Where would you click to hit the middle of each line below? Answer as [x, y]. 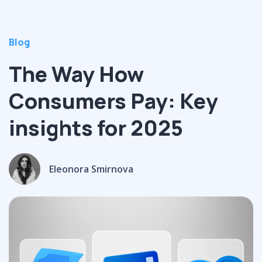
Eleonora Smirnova [91, 169]
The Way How [76, 74]
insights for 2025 [96, 127]
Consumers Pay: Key [113, 101]
